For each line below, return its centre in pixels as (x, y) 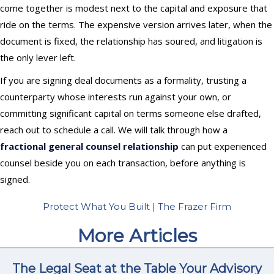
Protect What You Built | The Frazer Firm (137, 206)
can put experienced (223, 146)
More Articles (137, 235)
